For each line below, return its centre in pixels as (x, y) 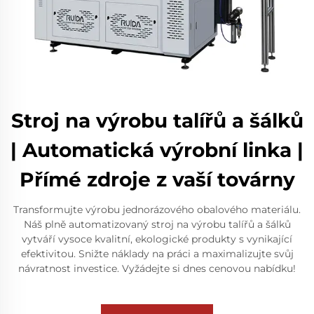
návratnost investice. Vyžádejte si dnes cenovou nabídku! (157, 268)
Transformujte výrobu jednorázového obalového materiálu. (157, 209)
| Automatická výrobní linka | (157, 150)
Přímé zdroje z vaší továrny (157, 179)
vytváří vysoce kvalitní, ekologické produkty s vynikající (157, 239)
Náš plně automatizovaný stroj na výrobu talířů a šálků (157, 224)
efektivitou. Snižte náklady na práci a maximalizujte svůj (157, 253)
